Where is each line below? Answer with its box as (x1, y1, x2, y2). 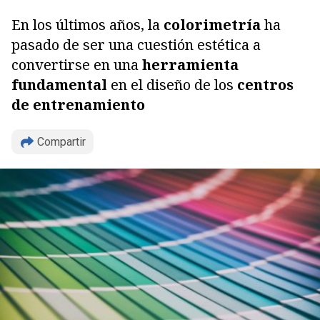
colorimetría (164, 15, 261, 34)
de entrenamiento (11, 95, 145, 114)
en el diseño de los (111, 75, 234, 94)
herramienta (142, 55, 239, 74)
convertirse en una (11, 55, 142, 74)
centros (234, 75, 294, 94)
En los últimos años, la (11, 15, 164, 34)
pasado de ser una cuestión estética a (11, 35, 261, 54)
